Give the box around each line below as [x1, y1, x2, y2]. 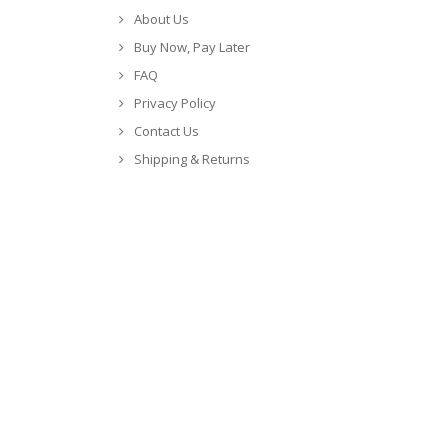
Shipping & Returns [134, 149, 250, 168]
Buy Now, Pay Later [134, 37, 250, 56]
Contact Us [134, 121, 199, 140]
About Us [134, 9, 189, 28]
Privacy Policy [134, 93, 216, 112]
